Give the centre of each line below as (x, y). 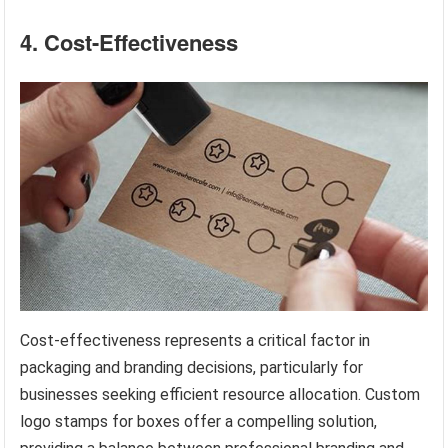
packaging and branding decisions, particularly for (192, 368)
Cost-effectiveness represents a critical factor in (195, 341)
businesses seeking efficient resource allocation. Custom (220, 395)
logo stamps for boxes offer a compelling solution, (199, 422)
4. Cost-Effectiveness (129, 42)
